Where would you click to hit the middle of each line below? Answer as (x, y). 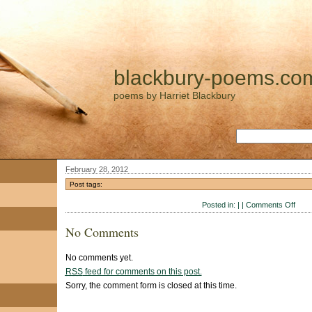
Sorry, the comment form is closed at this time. (151, 285)
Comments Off (271, 205)
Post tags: (86, 184)
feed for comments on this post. (142, 271)
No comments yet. (99, 257)
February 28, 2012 (96, 169)
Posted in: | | (224, 205)
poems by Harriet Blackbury (174, 95)
